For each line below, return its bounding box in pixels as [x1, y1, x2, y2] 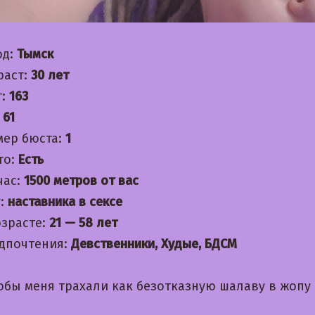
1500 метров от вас [24, 173, 139, 189]
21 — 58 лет [49, 215, 117, 231]
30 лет [31, 67, 69, 84]
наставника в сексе [8, 194, 122, 210]
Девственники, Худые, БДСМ [71, 236, 237, 252]
